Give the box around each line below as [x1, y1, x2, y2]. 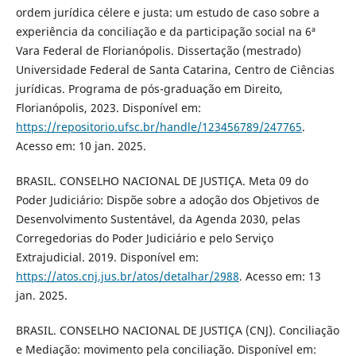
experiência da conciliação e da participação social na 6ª [15, 23, 315, 39]
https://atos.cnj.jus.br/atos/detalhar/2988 [15, 268, 239, 284]
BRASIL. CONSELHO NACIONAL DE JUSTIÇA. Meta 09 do [15, 172, 308, 188]
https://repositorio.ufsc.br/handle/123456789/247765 [15, 118, 302, 134]
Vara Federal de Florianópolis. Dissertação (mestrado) [15, 42, 301, 58]
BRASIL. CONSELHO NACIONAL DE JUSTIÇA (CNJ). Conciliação [15, 322, 339, 338]
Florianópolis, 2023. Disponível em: [15, 99, 201, 115]
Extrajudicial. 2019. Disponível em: [15, 249, 199, 265]
